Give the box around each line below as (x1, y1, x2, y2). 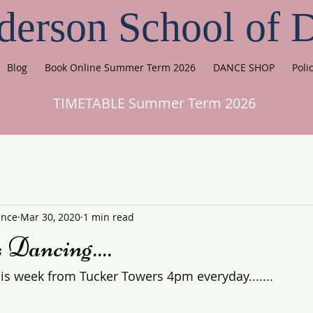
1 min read (83, 210, 134, 224)
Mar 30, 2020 (20, 210, 80, 224)
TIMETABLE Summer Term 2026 (53, 94, 256, 112)
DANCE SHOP (212, 61, 275, 74)
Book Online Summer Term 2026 (44, 61, 196, 74)
